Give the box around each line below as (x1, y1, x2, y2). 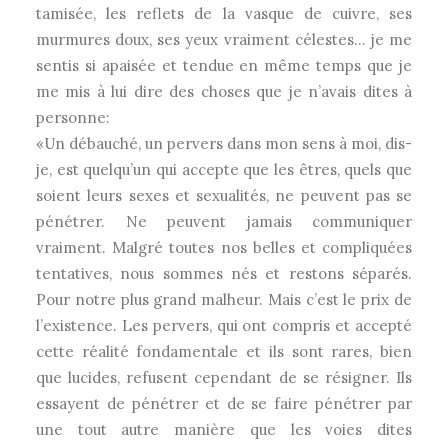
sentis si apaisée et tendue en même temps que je (36, 56, 412, 75)
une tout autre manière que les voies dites (36, 420, 412, 439)
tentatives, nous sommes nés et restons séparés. (36, 264, 412, 283)
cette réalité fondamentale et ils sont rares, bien (36, 342, 412, 361)
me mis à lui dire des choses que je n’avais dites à (36, 82, 412, 101)
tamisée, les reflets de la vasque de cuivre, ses (36, 4, 412, 23)
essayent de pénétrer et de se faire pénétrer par (36, 394, 412, 413)
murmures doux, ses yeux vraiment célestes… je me (36, 30, 412, 49)
